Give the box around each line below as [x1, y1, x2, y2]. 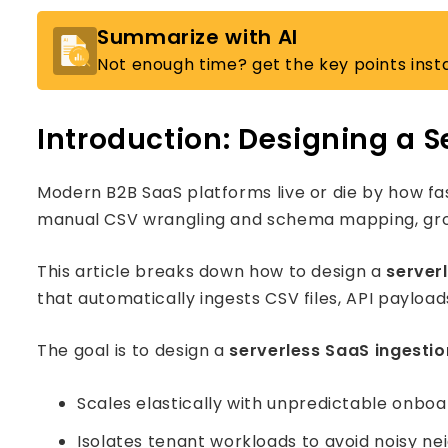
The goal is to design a [37, 339, 230, 362]
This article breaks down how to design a [37, 260, 387, 283]
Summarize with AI [97, 23, 298, 51]
